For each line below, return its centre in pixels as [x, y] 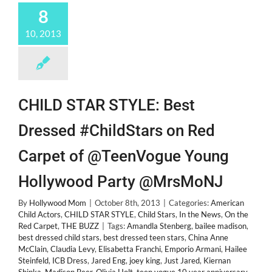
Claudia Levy [73, 249]
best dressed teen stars [144, 237]
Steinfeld [33, 260]
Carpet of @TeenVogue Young [124, 156]
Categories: [190, 203]
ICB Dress [70, 260]
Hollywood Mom [58, 203]
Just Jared [182, 260]
